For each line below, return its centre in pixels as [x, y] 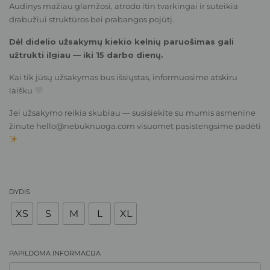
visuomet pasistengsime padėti [198, 126]
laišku [22, 90]
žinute [23, 126]
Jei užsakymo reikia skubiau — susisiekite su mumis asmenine [132, 112]
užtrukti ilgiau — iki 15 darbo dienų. [86, 55]
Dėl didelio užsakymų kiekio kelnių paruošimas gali [121, 41]
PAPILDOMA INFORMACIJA [55, 253]
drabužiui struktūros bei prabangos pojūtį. [92, 19]
